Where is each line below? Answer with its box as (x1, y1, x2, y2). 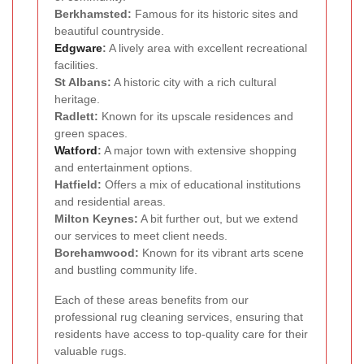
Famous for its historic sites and (132, 6, 298, 20)
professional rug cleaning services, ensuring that (54, 310, 303, 323)
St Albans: (54, 75, 111, 89)
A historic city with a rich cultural (111, 75, 276, 89)
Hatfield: (54, 177, 102, 191)
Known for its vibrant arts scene (139, 245, 304, 259)
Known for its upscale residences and (98, 109, 293, 123)
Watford (54, 143, 97, 157)
